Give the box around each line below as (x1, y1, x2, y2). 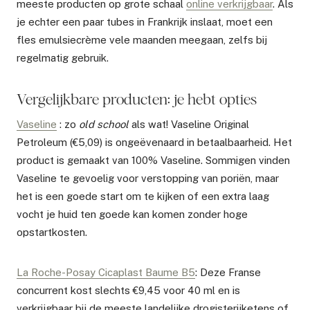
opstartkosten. (17, 226, 87, 238)
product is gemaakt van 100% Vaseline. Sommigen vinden (17, 154, 290, 166)
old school (79, 118, 129, 130)
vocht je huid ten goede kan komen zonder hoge (17, 208, 248, 220)
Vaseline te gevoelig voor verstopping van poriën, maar (17, 172, 279, 184)
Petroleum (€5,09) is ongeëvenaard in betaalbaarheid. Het (17, 136, 292, 148)
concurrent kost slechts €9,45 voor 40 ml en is (17, 284, 240, 296)
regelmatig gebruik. (17, 51, 109, 64)
